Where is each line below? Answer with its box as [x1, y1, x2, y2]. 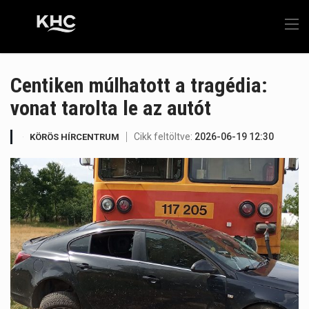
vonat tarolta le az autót [10, 96, 211, 120]
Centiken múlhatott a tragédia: [10, 73, 268, 97]
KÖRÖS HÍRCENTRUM [30, 132, 119, 142]
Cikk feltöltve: [134, 131, 195, 142]
